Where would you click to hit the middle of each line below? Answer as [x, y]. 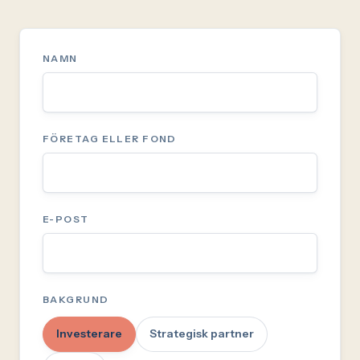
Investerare [89, 334]
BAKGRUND [76, 299]
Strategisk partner [202, 334]
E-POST [66, 219]
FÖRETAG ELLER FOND [110, 138]
